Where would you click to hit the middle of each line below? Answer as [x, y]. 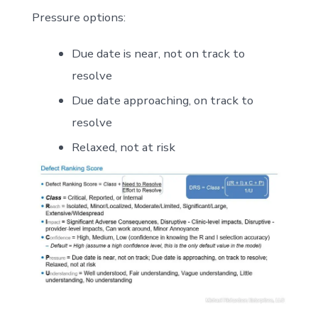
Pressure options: [78, 18]
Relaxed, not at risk [123, 148]
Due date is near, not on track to [158, 54]
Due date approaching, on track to [162, 101]
